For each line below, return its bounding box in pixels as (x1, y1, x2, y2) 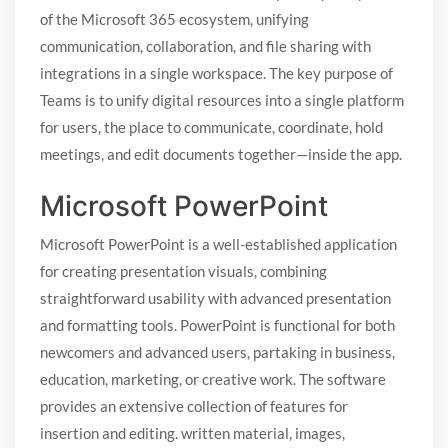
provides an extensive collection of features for (40, 397, 348, 416)
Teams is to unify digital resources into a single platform (40, 90, 404, 109)
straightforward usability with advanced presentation (40, 289, 391, 308)
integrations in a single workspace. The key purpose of (40, 63, 393, 82)
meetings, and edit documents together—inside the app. (40, 144, 402, 163)
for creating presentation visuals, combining (40, 262, 327, 281)
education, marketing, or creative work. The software (40, 370, 386, 389)
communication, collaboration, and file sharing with (40, 36, 371, 55)
